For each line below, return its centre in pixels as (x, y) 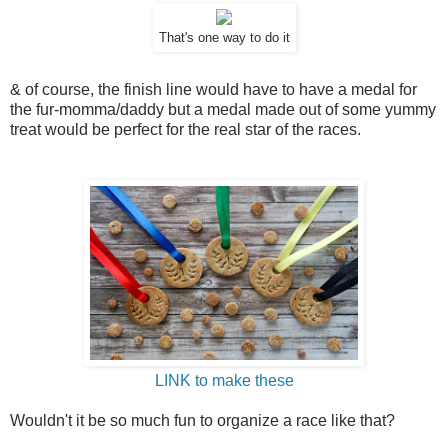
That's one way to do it (224, 38)
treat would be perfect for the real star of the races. (185, 129)
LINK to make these (224, 380)
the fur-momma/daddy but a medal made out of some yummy (223, 109)
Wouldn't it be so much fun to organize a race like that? (202, 420)
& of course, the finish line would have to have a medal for (213, 89)
